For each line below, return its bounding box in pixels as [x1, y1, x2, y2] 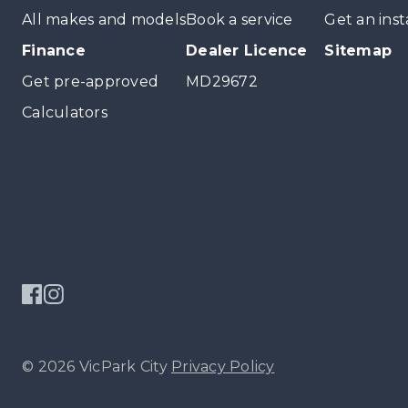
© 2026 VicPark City [22, 358, 168, 375]
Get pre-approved [22, 73, 158, 90]
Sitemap [324, 42, 393, 59]
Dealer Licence [186, 42, 308, 59]
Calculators [22, 104, 107, 121]
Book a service [186, 11, 293, 28]
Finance [22, 42, 86, 59]
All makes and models [22, 11, 186, 28]
